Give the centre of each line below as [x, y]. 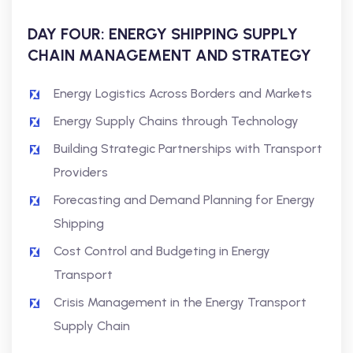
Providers [81, 172]
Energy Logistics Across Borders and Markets [183, 93]
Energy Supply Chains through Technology [176, 121]
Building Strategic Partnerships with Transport [188, 149]
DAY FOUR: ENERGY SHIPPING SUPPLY [163, 34]
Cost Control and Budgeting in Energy [162, 251]
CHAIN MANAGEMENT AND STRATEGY [169, 55]
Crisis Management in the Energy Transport [180, 302]
